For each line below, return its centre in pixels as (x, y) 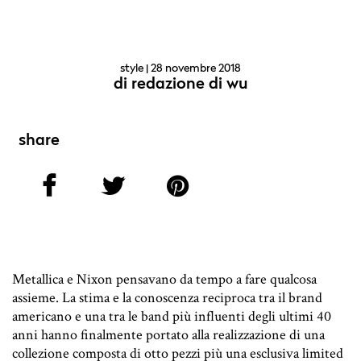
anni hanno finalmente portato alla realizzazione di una (168, 335)
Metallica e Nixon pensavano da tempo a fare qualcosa (164, 280)
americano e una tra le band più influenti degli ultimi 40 (172, 317)
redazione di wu (189, 85)
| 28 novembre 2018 (192, 69)
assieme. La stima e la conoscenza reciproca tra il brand (167, 298)
